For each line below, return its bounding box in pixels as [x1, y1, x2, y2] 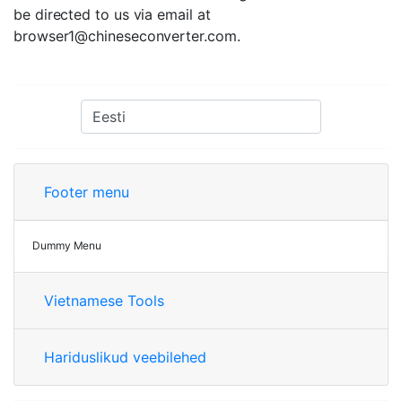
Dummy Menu [32, 239, 102, 252]
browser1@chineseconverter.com [13, 27, 237, 45]
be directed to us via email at [13, 5, 211, 23]
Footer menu [44, 183, 129, 201]
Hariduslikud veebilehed [44, 348, 206, 366]
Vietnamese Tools [44, 292, 164, 310]
